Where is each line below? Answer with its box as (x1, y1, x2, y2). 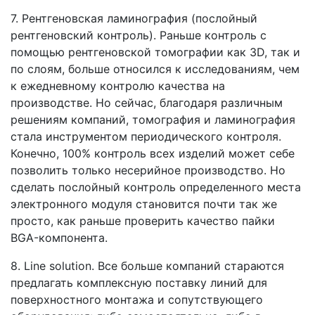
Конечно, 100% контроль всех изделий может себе (11, 146, 295, 160)
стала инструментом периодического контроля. (11, 129, 281, 143)
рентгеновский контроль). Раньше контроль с (11, 27, 266, 42)
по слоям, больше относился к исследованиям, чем (11, 61, 300, 76)
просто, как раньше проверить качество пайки (11, 213, 275, 228)
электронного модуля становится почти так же (11, 196, 277, 211)
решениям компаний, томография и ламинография (11, 112, 295, 127)
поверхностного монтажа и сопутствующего (11, 292, 263, 307)
